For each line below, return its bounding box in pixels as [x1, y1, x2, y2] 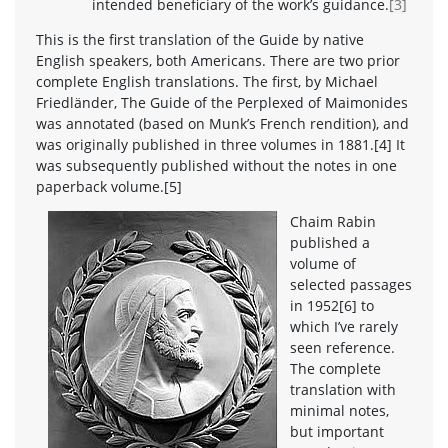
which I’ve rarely [290, 316, 398, 336]
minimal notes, [290, 400, 389, 420]
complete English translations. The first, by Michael [36, 71, 378, 91]
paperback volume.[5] [36, 176, 182, 196]
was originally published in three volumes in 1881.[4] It [36, 134, 405, 154]
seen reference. [290, 337, 395, 357]
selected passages [290, 274, 412, 294]
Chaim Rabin [290, 211, 376, 231]
